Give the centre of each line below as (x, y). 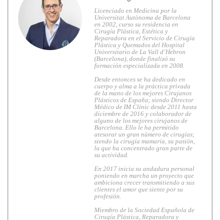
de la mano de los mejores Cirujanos (143, 93)
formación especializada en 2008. (139, 66)
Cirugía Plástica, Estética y (131, 31)
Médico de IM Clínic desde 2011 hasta (146, 107)
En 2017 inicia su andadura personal (144, 169)
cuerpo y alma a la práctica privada (142, 86)
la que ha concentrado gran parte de (143, 148)
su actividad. (111, 155)
